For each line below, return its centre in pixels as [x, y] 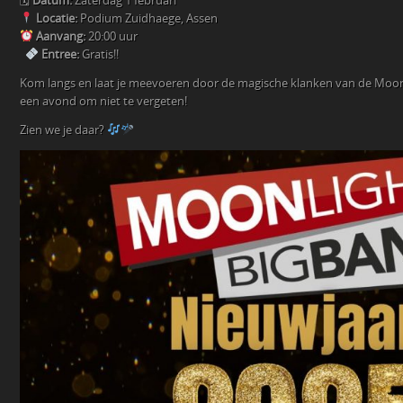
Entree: [61, 54]
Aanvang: [60, 36]
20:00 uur [111, 36]
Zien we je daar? [63, 130]
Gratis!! [100, 54]
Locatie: [56, 18]
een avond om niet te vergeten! [103, 101]
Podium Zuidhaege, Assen [147, 18]
